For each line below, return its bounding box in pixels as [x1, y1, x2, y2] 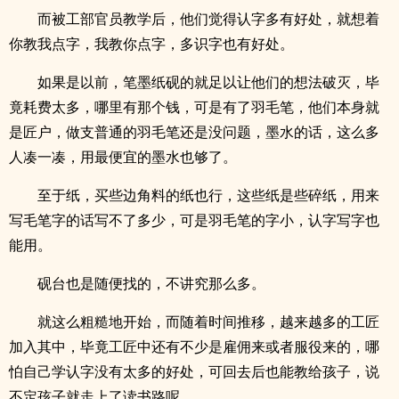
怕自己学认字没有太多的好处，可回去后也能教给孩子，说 [9, 362, 379, 381]
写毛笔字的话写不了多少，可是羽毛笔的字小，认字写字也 [9, 210, 379, 230]
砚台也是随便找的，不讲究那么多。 [37, 273, 265, 293]
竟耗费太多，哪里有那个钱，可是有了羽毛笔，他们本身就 [9, 97, 379, 117]
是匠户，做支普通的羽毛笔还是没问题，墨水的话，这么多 [9, 122, 379, 142]
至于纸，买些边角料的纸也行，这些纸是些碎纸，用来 [37, 185, 379, 205]
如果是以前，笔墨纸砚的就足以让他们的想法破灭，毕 [37, 72, 379, 92]
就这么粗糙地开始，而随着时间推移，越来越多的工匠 [37, 312, 379, 331]
